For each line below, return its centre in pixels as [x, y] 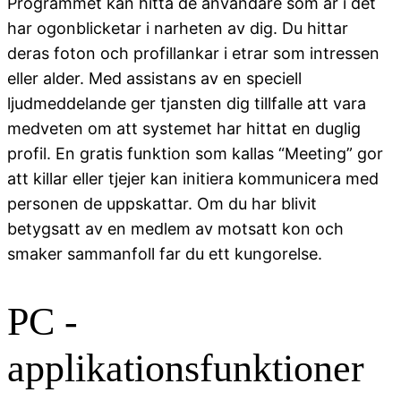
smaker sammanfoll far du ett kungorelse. [165, 253]
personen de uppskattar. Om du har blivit [162, 203]
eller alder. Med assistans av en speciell [154, 78]
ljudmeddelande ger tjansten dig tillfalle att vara [187, 103]
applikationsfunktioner [186, 369]
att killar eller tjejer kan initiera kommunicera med [193, 178]
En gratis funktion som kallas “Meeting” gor [217, 153]
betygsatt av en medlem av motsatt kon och [175, 228]
